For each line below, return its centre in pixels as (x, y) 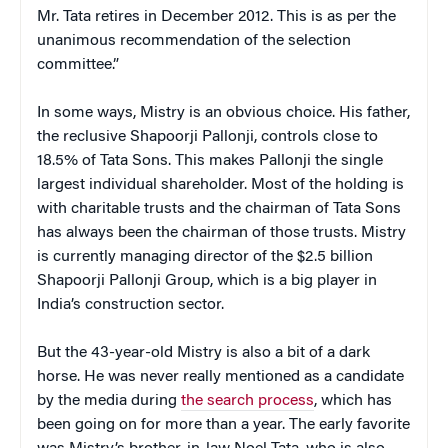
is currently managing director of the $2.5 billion (205, 256)
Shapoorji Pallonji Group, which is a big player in (207, 280)
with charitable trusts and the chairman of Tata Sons (219, 208)
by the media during (109, 400)
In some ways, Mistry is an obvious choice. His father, (223, 112)
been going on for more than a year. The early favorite (223, 424)
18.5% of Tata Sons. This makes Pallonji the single (210, 160)
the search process (247, 400)
